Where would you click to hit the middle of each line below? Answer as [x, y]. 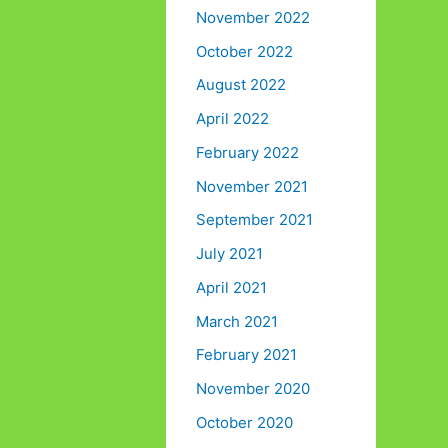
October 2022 [244, 51]
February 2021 [246, 355]
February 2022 [247, 152]
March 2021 [237, 321]
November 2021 [252, 186]
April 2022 [232, 119]
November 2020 [253, 389]
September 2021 [254, 220]
